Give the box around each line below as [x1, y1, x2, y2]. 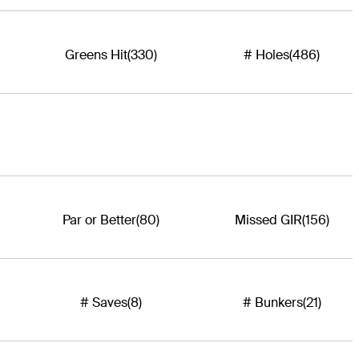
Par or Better [62, 211, 136, 228]
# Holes [244, 46, 290, 63]
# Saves [79, 293, 127, 311]
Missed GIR [234, 211, 302, 228]
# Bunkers [242, 293, 303, 311]
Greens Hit [64, 46, 127, 63]
